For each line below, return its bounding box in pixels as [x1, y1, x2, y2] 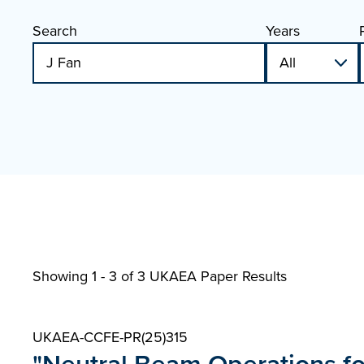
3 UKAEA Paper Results [137, 266, 287, 287]
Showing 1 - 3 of [32, 266, 137, 287]
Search [32, 20, 77, 41]
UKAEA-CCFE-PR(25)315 [32, 327, 188, 348]
